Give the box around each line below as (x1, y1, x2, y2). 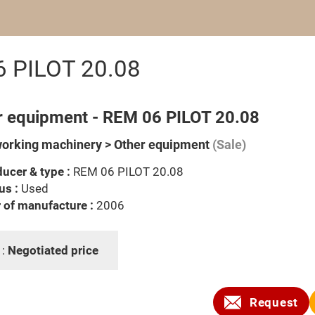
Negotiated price (8, 243, 101, 257)
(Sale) (210, 137, 246, 152)
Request (250, 295, 298, 309)
